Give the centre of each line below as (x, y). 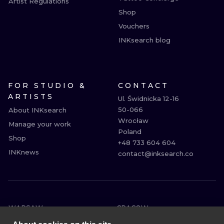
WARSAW (26, 207)
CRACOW (132, 207)
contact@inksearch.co (156, 153)
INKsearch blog (144, 40)
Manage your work (40, 124)
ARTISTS (31, 96)
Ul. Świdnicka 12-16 (148, 98)
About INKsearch (37, 110)
